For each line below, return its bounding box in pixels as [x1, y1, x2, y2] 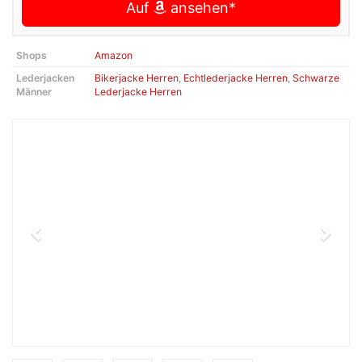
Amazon [95, 49, 133, 62]
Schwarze [293, 72, 339, 85]
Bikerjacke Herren [95, 72, 179, 85]
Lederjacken [16, 72, 74, 85]
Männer [16, 86, 52, 99]
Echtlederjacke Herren [183, 72, 288, 85]
